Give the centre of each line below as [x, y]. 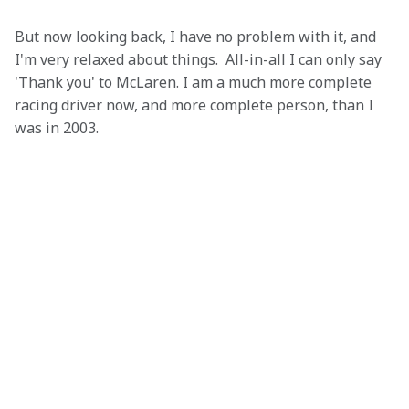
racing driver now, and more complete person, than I [196, 105]
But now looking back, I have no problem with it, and [197, 37]
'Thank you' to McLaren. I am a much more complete [195, 82]
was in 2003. [57, 128]
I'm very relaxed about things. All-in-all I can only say [200, 59]
